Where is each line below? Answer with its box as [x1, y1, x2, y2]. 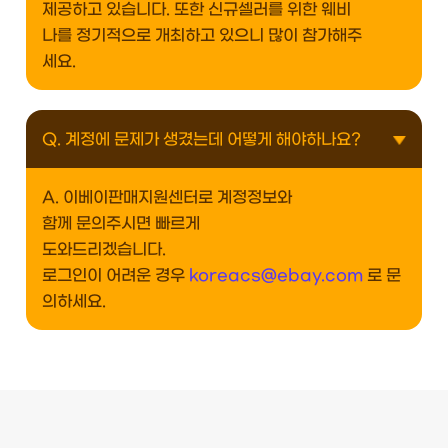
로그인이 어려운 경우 [42, 267, 189, 284]
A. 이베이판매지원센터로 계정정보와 [42, 189, 292, 206]
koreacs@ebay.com [189, 267, 363, 284]
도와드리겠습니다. [42, 241, 166, 258]
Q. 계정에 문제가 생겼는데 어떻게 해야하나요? [42, 131, 361, 148]
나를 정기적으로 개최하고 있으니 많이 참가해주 [42, 27, 362, 44]
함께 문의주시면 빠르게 [42, 215, 200, 232]
